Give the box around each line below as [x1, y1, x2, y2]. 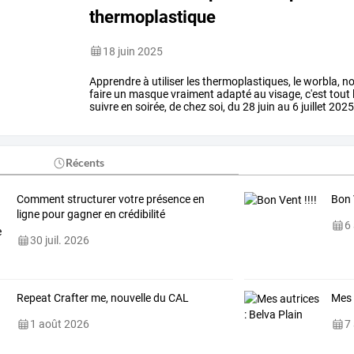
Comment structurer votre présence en [16, 193, 205, 206]
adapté [214, 87, 252, 100]
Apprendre [89, 74, 141, 88]
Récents [66, 156, 105, 170]
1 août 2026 [29, 318, 89, 331]
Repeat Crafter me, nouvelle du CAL [16, 292, 189, 305]
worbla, [301, 74, 341, 88]
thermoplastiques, [200, 74, 292, 88]
